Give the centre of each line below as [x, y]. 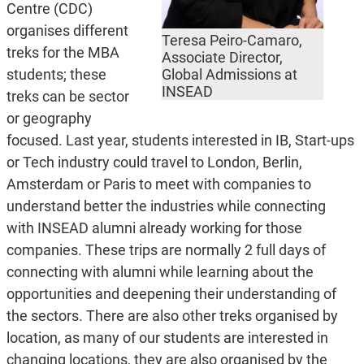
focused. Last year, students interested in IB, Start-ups [180, 141]
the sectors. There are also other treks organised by [172, 316]
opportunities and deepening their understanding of [171, 294]
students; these [56, 75]
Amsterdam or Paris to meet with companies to [158, 184]
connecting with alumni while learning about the [160, 272]
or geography [49, 119]
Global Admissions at [230, 75]
